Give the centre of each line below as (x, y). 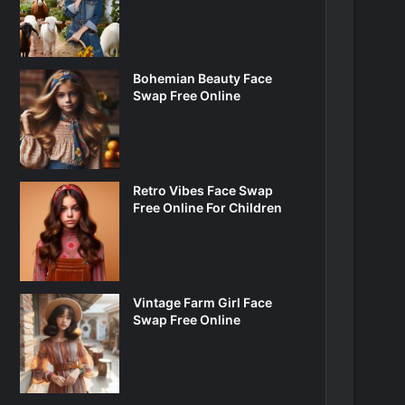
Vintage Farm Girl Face (203, 302)
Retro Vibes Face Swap (203, 190)
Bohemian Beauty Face (203, 78)
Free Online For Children (208, 207)
